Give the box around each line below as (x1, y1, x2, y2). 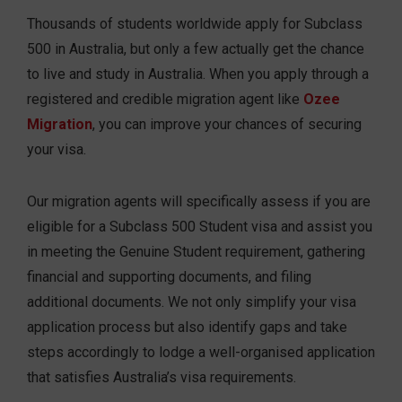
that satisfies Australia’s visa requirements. (27, 369, 296, 387)
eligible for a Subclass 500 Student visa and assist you (27, 218, 372, 236)
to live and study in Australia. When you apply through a (27, 66, 369, 83)
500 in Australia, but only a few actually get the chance (27, 40, 364, 58)
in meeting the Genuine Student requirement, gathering (27, 243, 365, 261)
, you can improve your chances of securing (92, 116, 362, 134)
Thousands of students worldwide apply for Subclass (27, 15, 363, 33)
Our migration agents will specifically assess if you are (27, 193, 371, 211)
